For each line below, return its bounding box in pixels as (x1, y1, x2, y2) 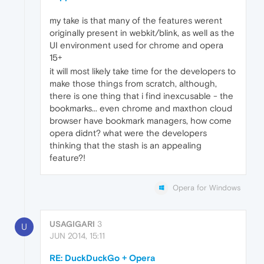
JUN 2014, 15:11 (49, 231, 105, 241)
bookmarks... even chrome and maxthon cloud (49, 103, 232, 113)
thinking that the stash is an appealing (49, 140, 202, 150)
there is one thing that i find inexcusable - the (49, 90, 233, 101)
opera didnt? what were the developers (49, 127, 207, 138)
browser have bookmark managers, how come (49, 115, 232, 126)
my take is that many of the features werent (49, 15, 222, 25)
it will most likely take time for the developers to (49, 65, 236, 76)
